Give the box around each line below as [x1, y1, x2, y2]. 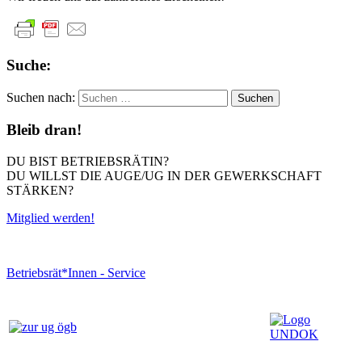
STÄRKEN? [6, 183, 74, 197]
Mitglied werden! [6, 210, 95, 225]
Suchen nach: [6, 90, 75, 104]
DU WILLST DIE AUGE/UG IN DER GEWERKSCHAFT [6, 168, 322, 183]
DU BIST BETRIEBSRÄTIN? [6, 154, 169, 168]
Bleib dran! [6, 121, 82, 139]
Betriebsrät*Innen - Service [6, 265, 145, 280]
